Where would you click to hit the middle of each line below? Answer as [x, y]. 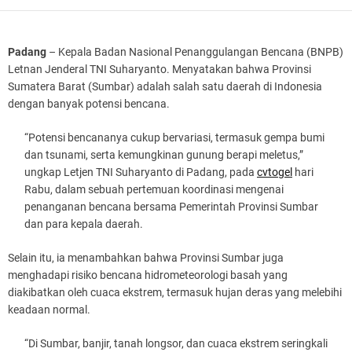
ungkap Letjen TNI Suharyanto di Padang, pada [141, 172]
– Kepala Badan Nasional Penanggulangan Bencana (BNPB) [195, 52]
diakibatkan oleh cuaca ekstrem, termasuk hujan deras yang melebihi [175, 292]
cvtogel [275, 172]
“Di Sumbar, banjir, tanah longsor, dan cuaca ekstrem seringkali [176, 343]
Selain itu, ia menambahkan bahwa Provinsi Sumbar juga [146, 258]
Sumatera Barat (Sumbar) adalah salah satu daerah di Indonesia [165, 86]
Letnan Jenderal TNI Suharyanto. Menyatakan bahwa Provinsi [159, 69]
